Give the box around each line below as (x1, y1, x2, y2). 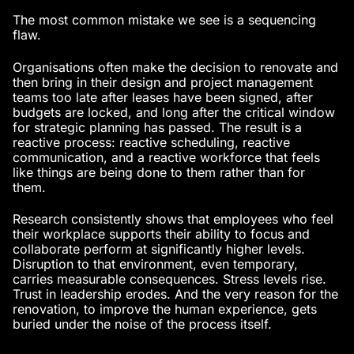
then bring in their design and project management (13, 73, 313, 90)
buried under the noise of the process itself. (13, 316, 272, 333)
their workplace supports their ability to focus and (13, 226, 310, 243)
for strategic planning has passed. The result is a (13, 119, 302, 135)
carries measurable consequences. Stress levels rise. (13, 271, 326, 288)
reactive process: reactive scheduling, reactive (13, 134, 290, 150)
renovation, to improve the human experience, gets (13, 301, 317, 318)
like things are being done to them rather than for (13, 164, 305, 180)
